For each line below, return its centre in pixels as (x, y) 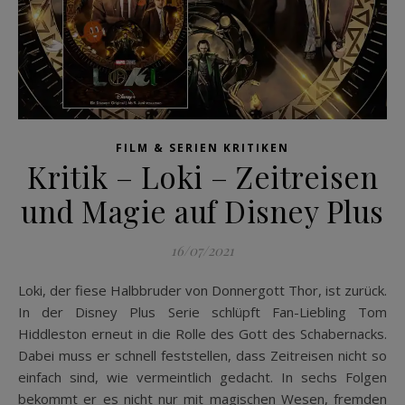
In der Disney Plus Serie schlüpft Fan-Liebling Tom (202, 312)
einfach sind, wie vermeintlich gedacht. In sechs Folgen (202, 377)
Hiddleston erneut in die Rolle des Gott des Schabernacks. (202, 334)
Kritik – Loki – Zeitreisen (202, 177)
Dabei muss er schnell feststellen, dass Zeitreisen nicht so (202, 356)
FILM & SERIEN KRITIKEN (202, 148)
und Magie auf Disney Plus (202, 211)
